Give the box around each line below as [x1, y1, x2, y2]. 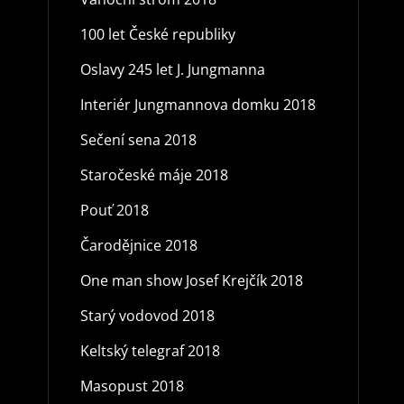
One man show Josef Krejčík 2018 [79, 270, 303, 290]
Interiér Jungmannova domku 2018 [79, 94, 316, 115]
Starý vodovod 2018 [79, 305, 215, 326]
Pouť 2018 [79, 199, 149, 220]
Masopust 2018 [79, 375, 184, 396]
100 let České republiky [79, 23, 235, 44]
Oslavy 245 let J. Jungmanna [79, 59, 265, 79]
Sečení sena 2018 [79, 129, 197, 150]
